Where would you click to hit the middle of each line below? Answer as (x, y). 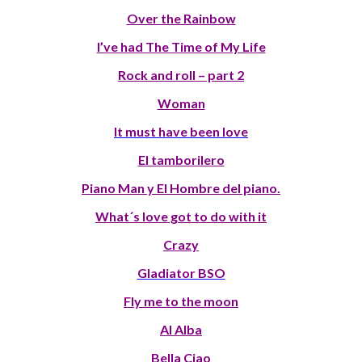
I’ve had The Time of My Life (181, 47)
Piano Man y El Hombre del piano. (181, 188)
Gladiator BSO (181, 273)
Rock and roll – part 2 (181, 75)
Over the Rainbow (181, 19)
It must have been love (181, 132)
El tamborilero (181, 160)
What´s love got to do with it (181, 217)
